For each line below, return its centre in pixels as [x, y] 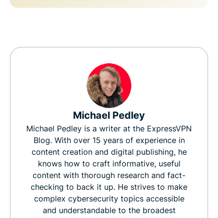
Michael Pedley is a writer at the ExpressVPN [109, 128]
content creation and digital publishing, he [109, 152]
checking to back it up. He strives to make [109, 187]
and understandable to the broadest [109, 210]
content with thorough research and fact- [109, 175]
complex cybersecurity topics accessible [109, 198]
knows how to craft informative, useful [109, 163]
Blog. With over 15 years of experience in [109, 140]
